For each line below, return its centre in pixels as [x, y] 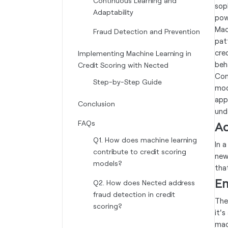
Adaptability [113, 12]
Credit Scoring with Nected [123, 65]
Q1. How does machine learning [145, 140]
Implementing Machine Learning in [135, 53]
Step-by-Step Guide [127, 82]
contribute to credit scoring [140, 151]
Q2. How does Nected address [144, 182]
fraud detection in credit [134, 194]
